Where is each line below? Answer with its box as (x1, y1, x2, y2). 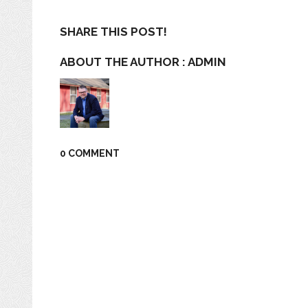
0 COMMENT (60, 148, 120, 159)
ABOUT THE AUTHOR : (60, 55, 188, 69)
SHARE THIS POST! (60, 25, 167, 38)
